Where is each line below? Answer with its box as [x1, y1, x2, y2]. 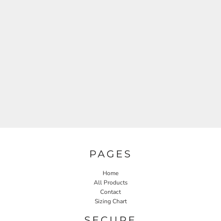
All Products [93, 178, 128, 186]
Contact [100, 187, 121, 196]
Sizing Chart [94, 197, 127, 205]
